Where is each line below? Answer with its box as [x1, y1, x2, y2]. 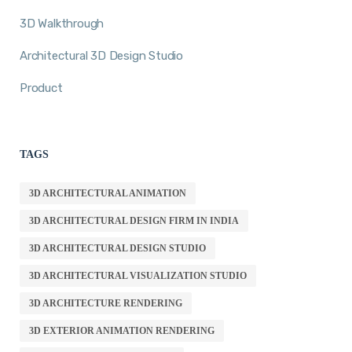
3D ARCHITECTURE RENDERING [29, 297, 182, 309]
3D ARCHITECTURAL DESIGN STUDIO [29, 242, 206, 254]
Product [20, 80, 63, 95]
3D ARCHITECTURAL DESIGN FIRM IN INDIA [29, 214, 239, 226]
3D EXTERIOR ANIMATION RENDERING [29, 324, 214, 336]
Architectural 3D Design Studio [20, 48, 183, 63]
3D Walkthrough [20, 16, 104, 31]
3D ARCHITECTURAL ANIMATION [29, 187, 186, 199]
